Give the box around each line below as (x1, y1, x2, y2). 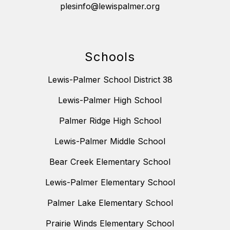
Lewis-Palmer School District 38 (47, 74, 172, 85)
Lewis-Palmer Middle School (54, 136, 165, 147)
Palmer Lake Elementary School (47, 198, 173, 208)
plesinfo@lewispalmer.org (60, 1, 160, 12)
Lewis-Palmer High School (58, 95, 162, 106)
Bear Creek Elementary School (49, 157, 170, 167)
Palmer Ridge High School (59, 116, 161, 126)
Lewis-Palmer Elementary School (45, 177, 175, 188)
